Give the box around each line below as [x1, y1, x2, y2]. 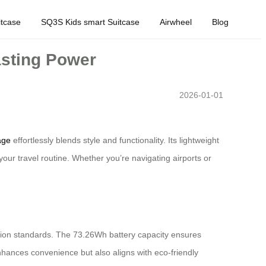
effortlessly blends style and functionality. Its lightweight [11, 135, 219, 145]
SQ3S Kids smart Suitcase [41, 17, 140, 27]
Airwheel [160, 17, 192, 27]
